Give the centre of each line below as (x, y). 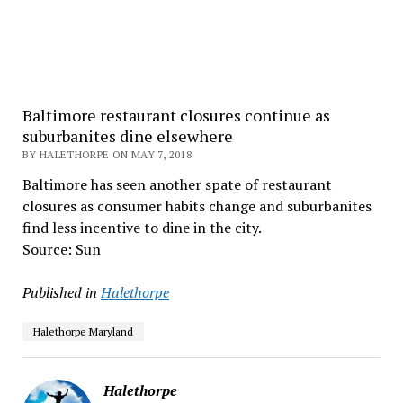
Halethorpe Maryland (83, 331)
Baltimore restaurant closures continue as (176, 115)
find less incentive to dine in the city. (142, 228)
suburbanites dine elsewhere (127, 136)
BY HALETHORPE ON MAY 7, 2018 (107, 154)
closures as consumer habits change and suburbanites (197, 206)
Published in (59, 292)
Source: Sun (61, 249)
